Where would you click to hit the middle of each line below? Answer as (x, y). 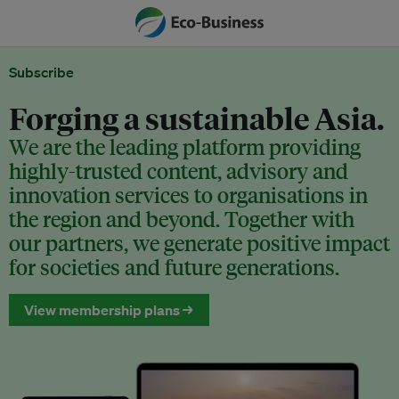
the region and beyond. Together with (182, 219)
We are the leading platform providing (185, 147)
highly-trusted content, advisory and (179, 171)
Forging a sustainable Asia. (196, 118)
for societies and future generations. (174, 267)
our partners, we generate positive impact (199, 243)
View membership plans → (109, 310)
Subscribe (41, 72)
